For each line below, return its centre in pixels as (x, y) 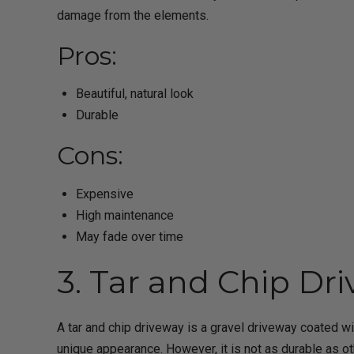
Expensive (105, 194)
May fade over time (130, 237)
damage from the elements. (133, 15)
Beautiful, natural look (135, 94)
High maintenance (125, 216)
